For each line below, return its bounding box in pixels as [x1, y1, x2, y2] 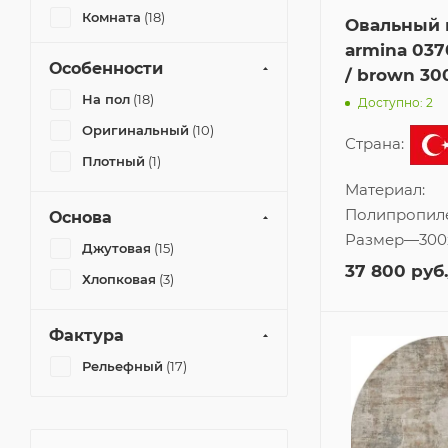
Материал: [345, 180, 425, 200]
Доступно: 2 [358, 94, 433, 110]
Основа [49, 208, 112, 227]
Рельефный [82, 358, 163, 374]
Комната [82, 9, 141, 25]
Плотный [82, 153, 145, 169]
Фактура [49, 326, 124, 345]
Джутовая [82, 240, 151, 256]
